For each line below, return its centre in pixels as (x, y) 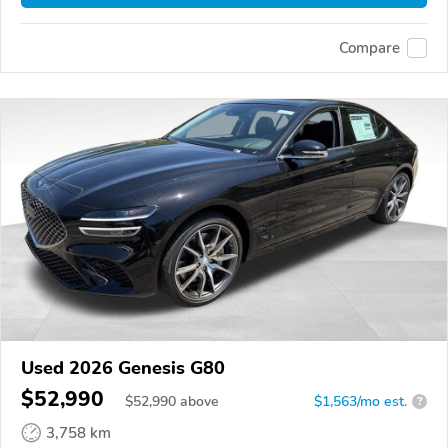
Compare (369, 47)
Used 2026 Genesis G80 (123, 367)
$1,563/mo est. (360, 401)
